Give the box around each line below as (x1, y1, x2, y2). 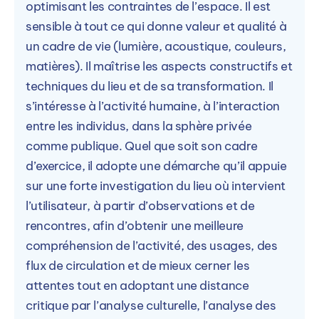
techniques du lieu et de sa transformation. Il (26, 78, 273, 94)
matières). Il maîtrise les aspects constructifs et (26, 58, 293, 74)
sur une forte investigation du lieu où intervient (26, 177, 286, 194)
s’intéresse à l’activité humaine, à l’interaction (26, 98, 280, 114)
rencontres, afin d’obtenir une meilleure (26, 217, 244, 234)
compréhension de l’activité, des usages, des (26, 237, 278, 253)
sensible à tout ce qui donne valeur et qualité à (26, 18, 287, 34)
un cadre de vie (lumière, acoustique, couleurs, (26, 38, 286, 54)
